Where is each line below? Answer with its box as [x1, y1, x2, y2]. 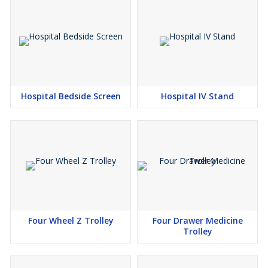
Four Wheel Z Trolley [28, 215, 114, 227]
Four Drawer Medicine [152, 215, 243, 227]
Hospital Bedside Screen [20, 90, 121, 102]
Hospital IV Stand [161, 90, 234, 102]
